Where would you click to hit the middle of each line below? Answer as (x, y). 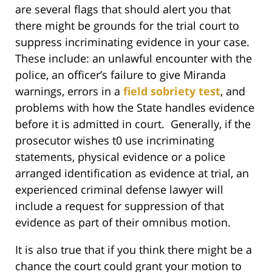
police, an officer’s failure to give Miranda (121, 74)
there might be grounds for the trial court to (127, 25)
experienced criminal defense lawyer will (119, 189)
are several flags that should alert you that (123, 9)
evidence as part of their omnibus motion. (123, 222)
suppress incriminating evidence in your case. (132, 42)
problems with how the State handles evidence (135, 107)
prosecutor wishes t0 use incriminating (115, 140)
